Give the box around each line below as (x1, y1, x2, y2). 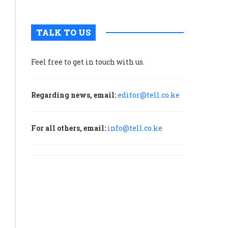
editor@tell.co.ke (118, 90, 180, 100)
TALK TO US (36, 27, 91, 38)
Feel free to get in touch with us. (31, 57, 145, 67)
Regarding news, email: (31, 90, 116, 100)
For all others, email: (31, 123, 106, 133)
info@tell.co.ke (107, 123, 162, 133)
